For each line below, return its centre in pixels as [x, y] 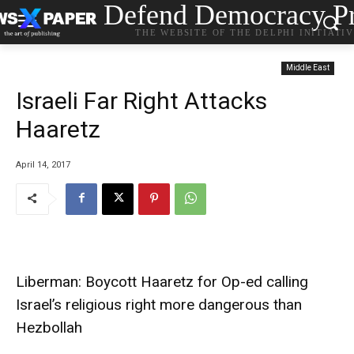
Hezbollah [49, 327]
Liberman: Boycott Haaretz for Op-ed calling [162, 281]
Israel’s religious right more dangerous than [159, 304]
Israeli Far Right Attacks [141, 101]
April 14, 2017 [43, 164]
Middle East [308, 68]
